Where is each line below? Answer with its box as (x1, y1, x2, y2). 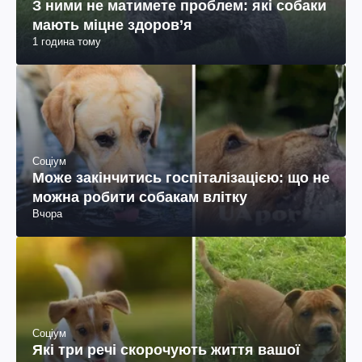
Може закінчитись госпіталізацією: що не (32, 169, 330, 186)
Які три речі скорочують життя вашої (32, 342, 300, 359)
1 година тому (32, 35, 101, 48)
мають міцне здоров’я (32, 16, 192, 33)
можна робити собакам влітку (32, 188, 247, 205)
